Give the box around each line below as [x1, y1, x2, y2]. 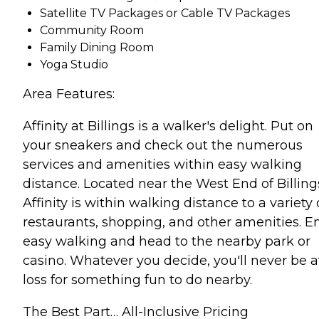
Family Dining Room [40, 40, 154, 54]
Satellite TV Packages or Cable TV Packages [40, 6, 290, 20]
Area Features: [23, 85, 115, 102]
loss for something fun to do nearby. [23, 271, 252, 288]
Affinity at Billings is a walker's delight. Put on [23, 117, 313, 134]
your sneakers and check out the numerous [23, 137, 303, 153]
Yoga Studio [40, 57, 108, 71]
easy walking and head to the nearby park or [23, 233, 310, 249]
